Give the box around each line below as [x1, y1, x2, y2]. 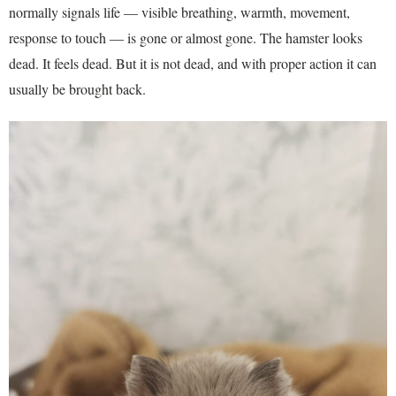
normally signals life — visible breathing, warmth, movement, [9, 2, 350, 21]
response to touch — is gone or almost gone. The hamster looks [9, 27, 362, 47]
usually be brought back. [9, 79, 146, 98]
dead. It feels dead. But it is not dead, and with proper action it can [9, 53, 377, 72]
